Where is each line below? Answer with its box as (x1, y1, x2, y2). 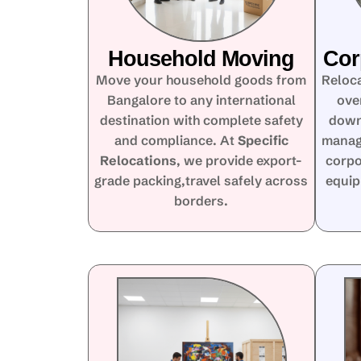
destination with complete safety (99, 111, 303, 128)
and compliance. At (114, 131, 238, 148)
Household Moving (108, 46, 295, 71)
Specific (237, 131, 288, 148)
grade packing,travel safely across (94, 172, 309, 189)
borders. (174, 192, 229, 209)
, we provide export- (176, 151, 303, 168)
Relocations (100, 151, 177, 168)
